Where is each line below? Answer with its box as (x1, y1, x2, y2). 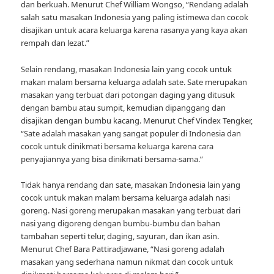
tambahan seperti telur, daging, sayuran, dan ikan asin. (21, 230, 220, 242)
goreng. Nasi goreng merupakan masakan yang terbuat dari (21, 204, 241, 216)
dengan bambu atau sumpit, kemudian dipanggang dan (21, 102, 226, 113)
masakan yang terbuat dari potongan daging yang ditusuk (21, 89, 235, 100)
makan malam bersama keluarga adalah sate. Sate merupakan (21, 76, 248, 87)
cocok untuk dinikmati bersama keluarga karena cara (21, 140, 214, 152)
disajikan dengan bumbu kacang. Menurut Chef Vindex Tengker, (21, 114, 253, 126)
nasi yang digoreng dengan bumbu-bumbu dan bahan (21, 217, 221, 229)
